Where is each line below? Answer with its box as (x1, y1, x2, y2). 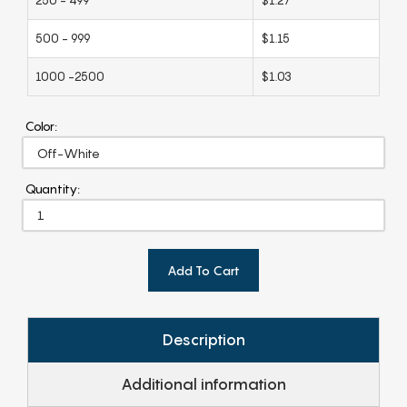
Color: (25, 117, 57, 134)
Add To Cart (167, 262, 240, 278)
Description (162, 330, 245, 349)
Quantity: (25, 180, 80, 196)
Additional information (121, 374, 286, 393)
